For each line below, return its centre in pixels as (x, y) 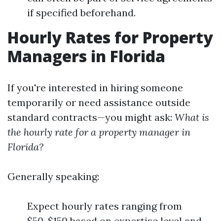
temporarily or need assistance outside (99, 102)
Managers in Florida (86, 56)
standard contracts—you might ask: (91, 117)
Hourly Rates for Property (110, 37)
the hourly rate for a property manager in (99, 132)
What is (192, 117)
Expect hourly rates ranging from (105, 206)
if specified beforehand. (81, 13)
